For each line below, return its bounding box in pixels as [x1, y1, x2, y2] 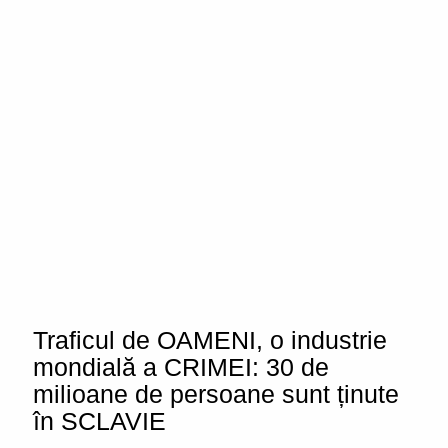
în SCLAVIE [33, 407, 166, 435]
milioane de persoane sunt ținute [33, 380, 399, 408]
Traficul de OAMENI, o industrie [33, 326, 387, 354]
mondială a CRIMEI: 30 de [33, 353, 329, 381]
